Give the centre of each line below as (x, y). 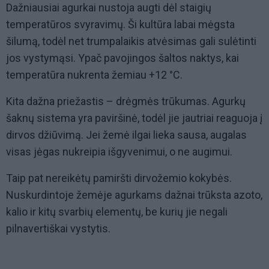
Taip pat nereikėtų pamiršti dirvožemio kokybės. (119, 178)
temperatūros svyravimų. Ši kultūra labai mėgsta (120, 25)
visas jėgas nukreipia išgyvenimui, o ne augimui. (119, 152)
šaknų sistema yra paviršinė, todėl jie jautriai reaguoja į (134, 118)
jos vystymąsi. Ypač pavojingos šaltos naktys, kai (122, 58)
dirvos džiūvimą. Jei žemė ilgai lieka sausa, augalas (126, 135)
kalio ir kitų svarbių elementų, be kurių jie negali (117, 212)
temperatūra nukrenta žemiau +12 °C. (94, 75)
